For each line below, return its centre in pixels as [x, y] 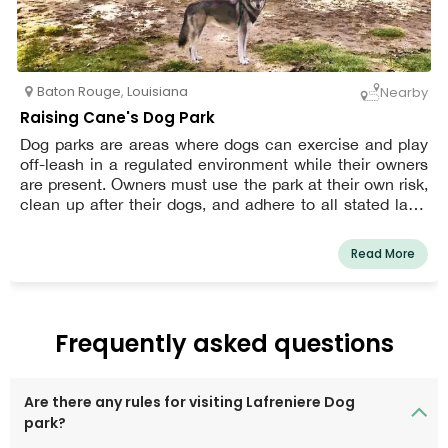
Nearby [404, 92]
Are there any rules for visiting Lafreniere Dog [189, 402]
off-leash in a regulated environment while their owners [224, 164]
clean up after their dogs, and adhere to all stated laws [224, 204]
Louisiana [157, 92]
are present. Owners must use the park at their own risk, [224, 184]
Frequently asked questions [224, 344]
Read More [383, 254]
